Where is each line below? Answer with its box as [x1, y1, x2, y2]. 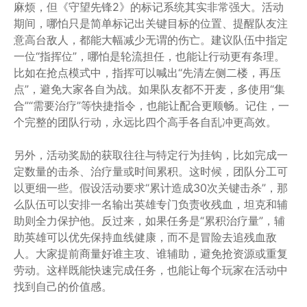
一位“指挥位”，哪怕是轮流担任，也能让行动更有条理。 [14, 49, 285, 63]
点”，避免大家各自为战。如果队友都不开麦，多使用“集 [14, 82, 285, 96]
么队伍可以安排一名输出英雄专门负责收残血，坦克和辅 [14, 197, 288, 211]
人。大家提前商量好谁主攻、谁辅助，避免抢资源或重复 [14, 247, 288, 260]
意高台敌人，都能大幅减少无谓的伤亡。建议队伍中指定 [14, 33, 288, 47]
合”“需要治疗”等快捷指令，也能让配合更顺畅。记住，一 [14, 99, 289, 112]
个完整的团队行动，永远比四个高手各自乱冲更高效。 [14, 115, 277, 129]
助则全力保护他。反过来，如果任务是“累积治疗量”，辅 [14, 214, 285, 228]
